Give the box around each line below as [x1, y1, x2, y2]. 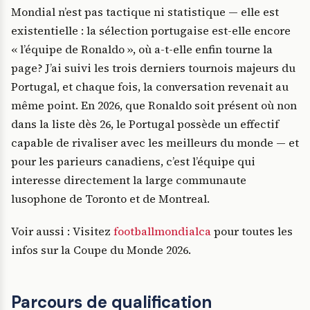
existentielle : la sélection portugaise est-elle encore [11, 23, 291, 39]
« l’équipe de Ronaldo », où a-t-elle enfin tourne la [11, 42, 273, 57]
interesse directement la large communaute [11, 172, 246, 188]
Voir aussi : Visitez [11, 224, 113, 239]
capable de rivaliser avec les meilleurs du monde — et [11, 135, 299, 151]
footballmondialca [113, 224, 211, 239]
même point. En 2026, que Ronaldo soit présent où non [11, 98, 297, 113]
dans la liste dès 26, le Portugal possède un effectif [11, 116, 279, 132]
